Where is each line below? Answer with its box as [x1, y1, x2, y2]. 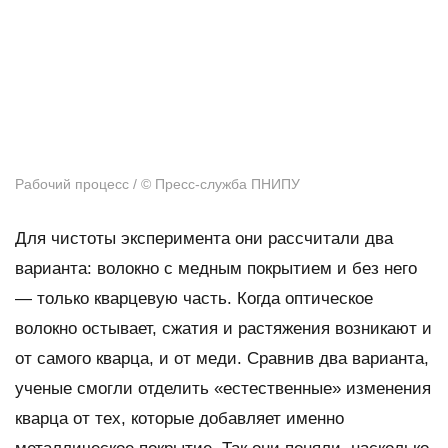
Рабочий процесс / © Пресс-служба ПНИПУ [15, 176, 300, 193]
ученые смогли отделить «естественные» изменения [15, 379, 431, 399]
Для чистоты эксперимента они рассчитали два [15, 229, 393, 249]
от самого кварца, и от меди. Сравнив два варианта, [15, 349, 429, 369]
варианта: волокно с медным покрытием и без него [15, 259, 417, 279]
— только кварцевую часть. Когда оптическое [15, 289, 373, 309]
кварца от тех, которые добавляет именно [15, 409, 344, 429]
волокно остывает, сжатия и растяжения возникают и [15, 319, 432, 339]
